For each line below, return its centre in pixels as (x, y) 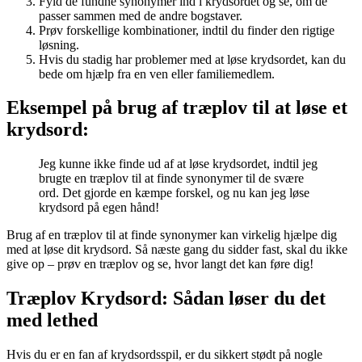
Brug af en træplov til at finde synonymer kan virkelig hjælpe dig (172, 235)
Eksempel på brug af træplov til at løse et (177, 108)
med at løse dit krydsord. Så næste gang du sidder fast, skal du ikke (177, 250)
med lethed (52, 320)
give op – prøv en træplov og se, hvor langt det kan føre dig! (160, 264)
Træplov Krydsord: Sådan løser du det (166, 299)
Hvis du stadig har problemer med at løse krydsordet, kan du (192, 59)
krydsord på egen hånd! (99, 208)
